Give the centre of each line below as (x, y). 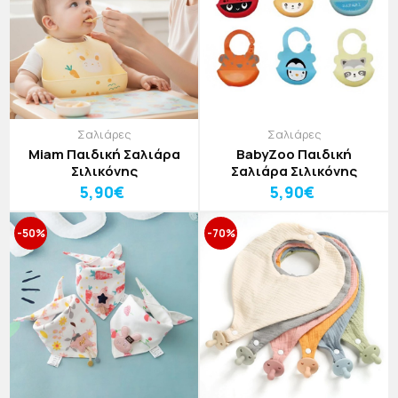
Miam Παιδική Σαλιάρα (104, 154)
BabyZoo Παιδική (294, 154)
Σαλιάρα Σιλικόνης (294, 171)
